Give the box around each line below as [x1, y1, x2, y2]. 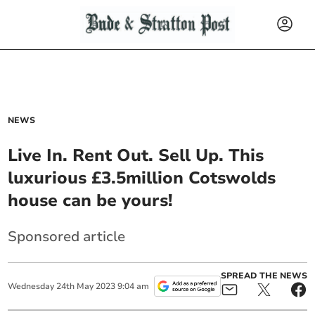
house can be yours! [8, 189, 173, 212]
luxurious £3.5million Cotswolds [8, 167, 276, 189]
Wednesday [8, 281, 55, 292]
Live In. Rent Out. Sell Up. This [8, 144, 264, 167]
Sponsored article [8, 227, 126, 246]
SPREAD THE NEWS [220, 270, 307, 281]
